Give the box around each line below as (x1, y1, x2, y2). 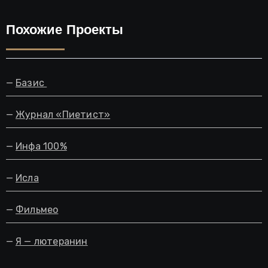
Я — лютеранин (16, 236, 88, 248)
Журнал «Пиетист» (16, 109, 111, 121)
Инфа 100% (16, 141, 67, 153)
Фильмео (16, 204, 59, 216)
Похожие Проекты (5, 24, 123, 38)
